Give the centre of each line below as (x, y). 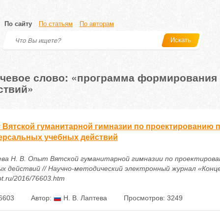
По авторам (97, 24)
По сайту (18, 24)
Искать (181, 40)
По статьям (56, 24)
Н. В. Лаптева (84, 198)
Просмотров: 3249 (153, 198)
